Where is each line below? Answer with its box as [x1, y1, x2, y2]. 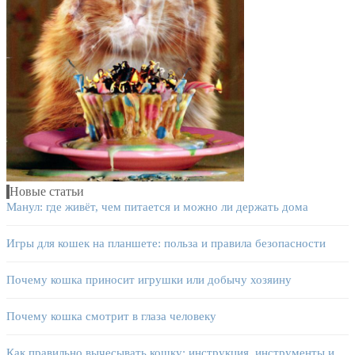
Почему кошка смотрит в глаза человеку [6, 310, 216, 323]
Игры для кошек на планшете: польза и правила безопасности [6, 237, 326, 250]
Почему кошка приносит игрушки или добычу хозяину [6, 273, 292, 287]
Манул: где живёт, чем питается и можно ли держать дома [6, 200, 308, 214]
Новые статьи [10, 185, 84, 199]
